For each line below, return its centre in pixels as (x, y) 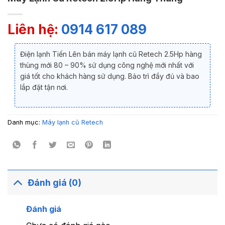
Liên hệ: (34, 29)
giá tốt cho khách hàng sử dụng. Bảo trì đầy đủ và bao (110, 76)
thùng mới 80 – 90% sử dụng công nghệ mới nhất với (107, 65)
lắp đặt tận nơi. (44, 87)
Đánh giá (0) (55, 182)
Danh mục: (25, 123)
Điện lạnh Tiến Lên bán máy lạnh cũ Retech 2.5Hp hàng (111, 54)
